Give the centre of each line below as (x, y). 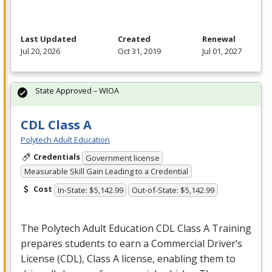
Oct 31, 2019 (139, 51)
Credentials (56, 157)
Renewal (219, 39)
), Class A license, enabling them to (157, 259)
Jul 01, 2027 (222, 51)
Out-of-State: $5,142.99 (173, 190)
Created (134, 39)
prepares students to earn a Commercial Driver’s (131, 244)
